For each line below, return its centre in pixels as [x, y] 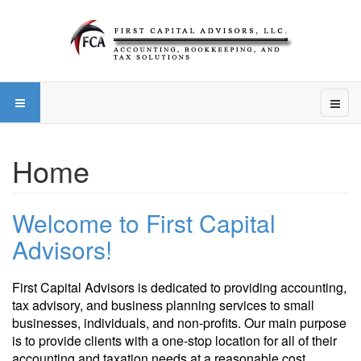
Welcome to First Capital [144, 223]
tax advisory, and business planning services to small [163, 305]
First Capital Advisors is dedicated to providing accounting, [179, 287]
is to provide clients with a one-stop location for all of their [174, 340]
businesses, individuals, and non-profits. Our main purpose [179, 323]
